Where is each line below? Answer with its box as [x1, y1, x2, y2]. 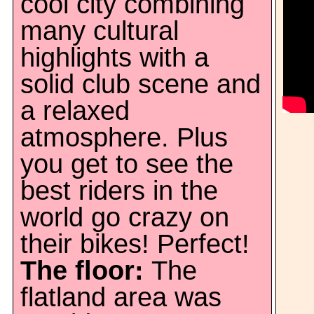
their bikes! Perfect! [20, 229, 250, 259]
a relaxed [20, 96, 130, 125]
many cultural [20, 16, 179, 46]
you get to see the [20, 149, 233, 179]
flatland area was [20, 282, 221, 312]
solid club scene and [20, 69, 261, 99]
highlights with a [20, 43, 209, 72]
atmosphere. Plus [20, 123, 228, 152]
